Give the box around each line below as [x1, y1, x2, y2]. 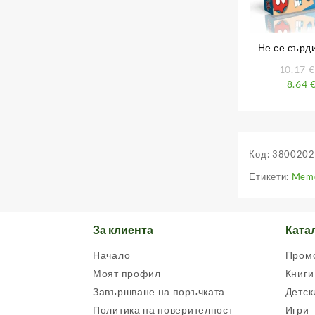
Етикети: [249, 171, 292, 183]
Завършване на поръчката [93, 285, 226, 298]
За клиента [93, 223, 153, 237]
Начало [93, 249, 131, 262]
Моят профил [93, 267, 161, 280]
